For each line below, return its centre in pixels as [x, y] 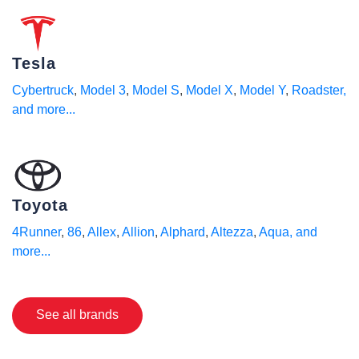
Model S [156, 90]
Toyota [40, 205]
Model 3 [103, 90]
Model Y [262, 90]
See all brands [77, 315]
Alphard [183, 232]
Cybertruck [43, 90]
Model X [210, 90]
